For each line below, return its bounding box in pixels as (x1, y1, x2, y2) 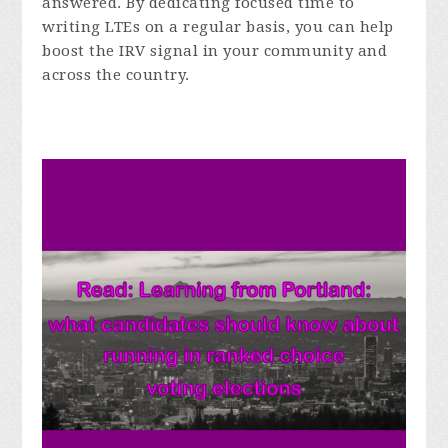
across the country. (42, 65, 190, 84)
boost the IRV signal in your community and (42, 41, 388, 60)
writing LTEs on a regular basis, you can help (42, 17, 394, 36)
